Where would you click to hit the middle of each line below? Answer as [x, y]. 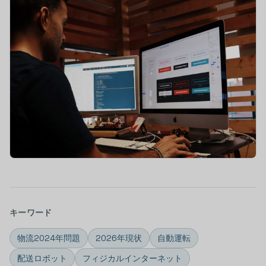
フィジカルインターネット [132, 258]
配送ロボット [42, 258]
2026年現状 [119, 238]
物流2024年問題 [49, 238]
